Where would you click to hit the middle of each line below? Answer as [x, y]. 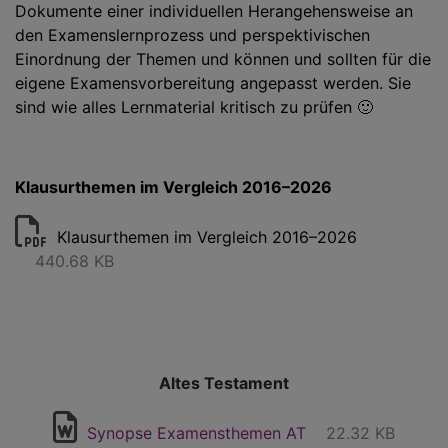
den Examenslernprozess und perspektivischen [192, 35]
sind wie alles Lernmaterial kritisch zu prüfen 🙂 [194, 107]
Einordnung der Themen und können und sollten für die [223, 59]
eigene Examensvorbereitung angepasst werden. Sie [213, 83]
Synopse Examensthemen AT [196, 433]
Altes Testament [224, 383]
